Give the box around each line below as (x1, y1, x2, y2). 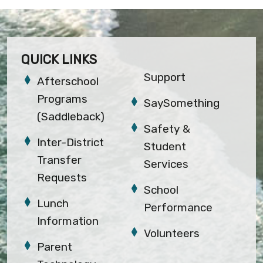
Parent (37, 240, 73, 254)
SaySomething (144, 96, 220, 110)
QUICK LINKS (21, 52, 97, 68)
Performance (144, 201, 213, 214)
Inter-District (37, 136, 104, 149)
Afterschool (37, 75, 99, 88)
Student (144, 140, 187, 153)
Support (144, 70, 186, 84)
